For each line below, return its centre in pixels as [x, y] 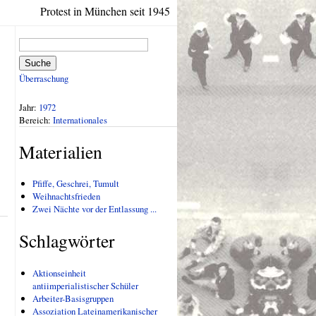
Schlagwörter [67, 241]
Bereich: [36, 120]
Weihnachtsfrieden [67, 196]
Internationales [80, 120]
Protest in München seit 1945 [105, 11]
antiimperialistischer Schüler [86, 285]
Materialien [61, 152]
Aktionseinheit [60, 273]
